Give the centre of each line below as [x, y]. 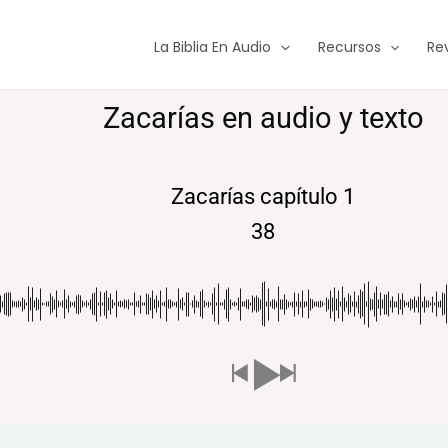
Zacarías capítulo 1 [263, 196]
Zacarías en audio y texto [263, 118]
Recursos [349, 47]
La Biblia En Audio [213, 47]
